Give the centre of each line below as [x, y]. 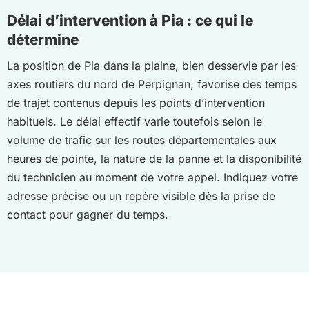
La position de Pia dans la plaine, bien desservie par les [151, 66]
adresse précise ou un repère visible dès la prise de [141, 196]
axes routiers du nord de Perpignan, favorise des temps [152, 84]
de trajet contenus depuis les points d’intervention [136, 103]
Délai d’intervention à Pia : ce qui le [130, 20]
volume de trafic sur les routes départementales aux [142, 140]
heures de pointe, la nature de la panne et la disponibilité [154, 159]
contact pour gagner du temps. [88, 215]
